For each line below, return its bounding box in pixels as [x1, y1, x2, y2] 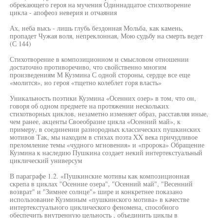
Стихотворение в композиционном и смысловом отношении [10, 54, 189, 64]
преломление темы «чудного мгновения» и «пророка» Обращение [10, 140, 204, 149]
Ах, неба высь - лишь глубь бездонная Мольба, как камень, [10, 23, 183, 33]
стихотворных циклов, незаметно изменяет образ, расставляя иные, [10, 109, 208, 118]
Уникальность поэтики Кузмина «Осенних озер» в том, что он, [10, 93, 196, 103]
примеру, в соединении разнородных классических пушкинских [10, 125, 200, 134]
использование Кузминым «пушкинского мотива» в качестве [10, 195, 189, 204]
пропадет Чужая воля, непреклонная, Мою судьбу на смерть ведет [10, 31, 203, 40]
